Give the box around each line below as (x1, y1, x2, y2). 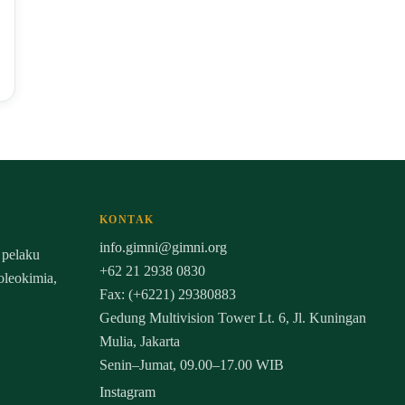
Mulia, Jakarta (99, 333, 180, 349)
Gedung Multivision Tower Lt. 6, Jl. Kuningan (99, 309, 366, 325)
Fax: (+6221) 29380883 (99, 286, 236, 302)
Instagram (99, 383, 155, 400)
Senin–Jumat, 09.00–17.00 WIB (99, 356, 284, 372)
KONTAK (99, 212, 155, 226)
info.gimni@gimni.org (99, 239, 227, 255)
